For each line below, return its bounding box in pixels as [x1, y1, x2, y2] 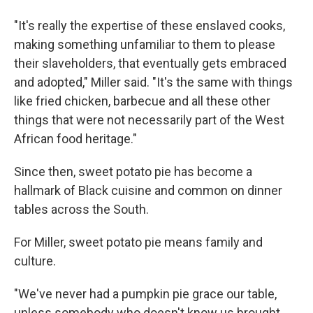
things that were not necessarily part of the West [14, 112, 284, 127]
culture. [14, 254, 56, 268]
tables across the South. [14, 202, 149, 217]
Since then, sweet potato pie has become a [14, 164, 252, 179]
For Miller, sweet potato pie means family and [14, 235, 263, 249]
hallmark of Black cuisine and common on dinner [14, 183, 282, 198]
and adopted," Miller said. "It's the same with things [14, 75, 293, 89]
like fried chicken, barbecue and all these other [14, 94, 270, 108]
